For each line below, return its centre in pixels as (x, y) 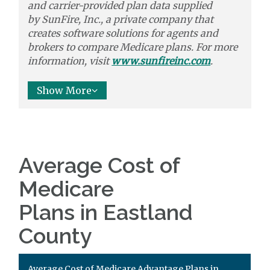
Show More (64, 90)
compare (98, 47)
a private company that (160, 19)
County (56, 236)
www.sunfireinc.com (161, 61)
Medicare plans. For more (179, 47)
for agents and (185, 33)
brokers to (52, 47)
